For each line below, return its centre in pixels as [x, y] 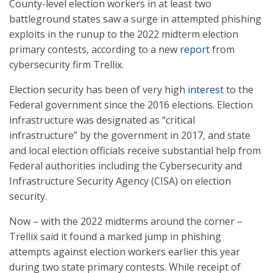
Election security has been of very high [98, 90]
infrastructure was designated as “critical [102, 120]
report [195, 49]
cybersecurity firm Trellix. [66, 65]
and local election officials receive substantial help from [135, 151]
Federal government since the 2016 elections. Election [131, 105]
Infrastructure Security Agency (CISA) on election [120, 181]
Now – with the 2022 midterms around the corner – [126, 221]
